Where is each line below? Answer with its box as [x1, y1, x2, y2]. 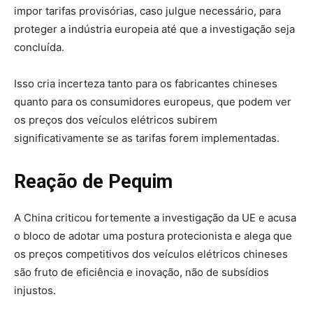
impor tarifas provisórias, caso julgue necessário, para [14, 3, 281, 17]
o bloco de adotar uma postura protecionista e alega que [14, 228, 292, 242]
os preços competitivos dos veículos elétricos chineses [14, 247, 288, 261]
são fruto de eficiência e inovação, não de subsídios [14, 265, 269, 279]
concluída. [14, 40, 64, 54]
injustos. [14, 283, 56, 297]
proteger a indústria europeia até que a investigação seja [14, 22, 295, 36]
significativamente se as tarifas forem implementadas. [14, 131, 279, 145]
